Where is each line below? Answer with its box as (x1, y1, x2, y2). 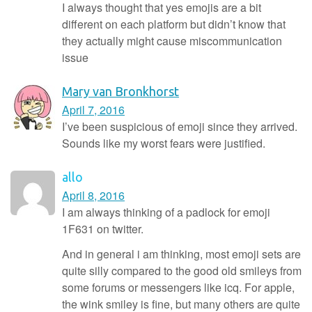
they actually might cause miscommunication (62, 32, 282, 49)
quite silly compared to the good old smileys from (62, 262, 302, 279)
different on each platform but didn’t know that (62, 15, 286, 32)
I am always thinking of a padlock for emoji (62, 203, 270, 220)
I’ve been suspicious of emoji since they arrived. (62, 118, 297, 134)
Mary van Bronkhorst (62, 84, 179, 98)
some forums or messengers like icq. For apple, (62, 279, 295, 295)
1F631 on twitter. (62, 220, 143, 237)
